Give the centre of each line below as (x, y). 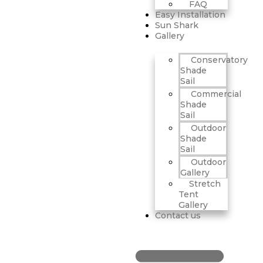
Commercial (216, 94)
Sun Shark (177, 25)
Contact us (178, 215)
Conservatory (219, 60)
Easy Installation (190, 15)
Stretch (205, 184)
